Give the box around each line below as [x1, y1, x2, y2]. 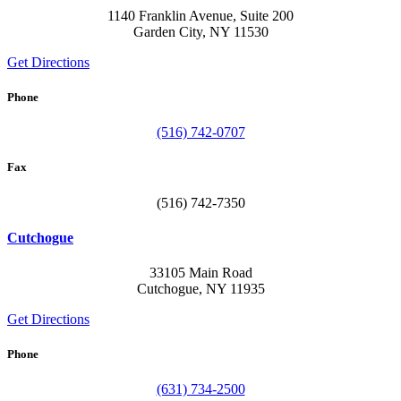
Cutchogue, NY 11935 [136, 281, 265, 297]
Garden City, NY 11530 [132, 23, 269, 39]
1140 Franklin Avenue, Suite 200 [107, 7, 294, 23]
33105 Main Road [149, 265, 252, 281]
